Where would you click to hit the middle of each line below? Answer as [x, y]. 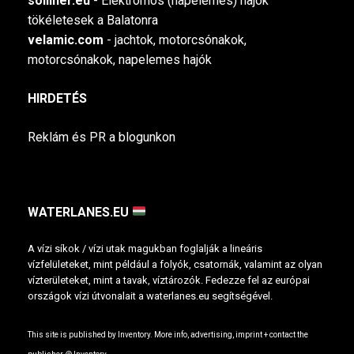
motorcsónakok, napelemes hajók [120, 59]
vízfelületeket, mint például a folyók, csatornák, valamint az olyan [175, 264]
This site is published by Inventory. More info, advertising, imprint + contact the [168, 334]
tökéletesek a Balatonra [93, 20]
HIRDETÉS [57, 98]
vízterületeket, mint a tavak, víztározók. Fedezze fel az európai [169, 280]
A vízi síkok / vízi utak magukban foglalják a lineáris [145, 248]
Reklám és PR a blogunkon [102, 137]
